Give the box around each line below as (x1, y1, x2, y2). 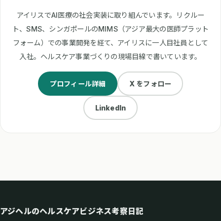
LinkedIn (95, 103, 126, 112)
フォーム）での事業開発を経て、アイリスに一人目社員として (12, 38, 209, 47)
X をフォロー (129, 79, 172, 88)
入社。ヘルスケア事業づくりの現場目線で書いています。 (19, 52, 202, 61)
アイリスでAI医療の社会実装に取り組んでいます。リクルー (16, 11, 205, 20)
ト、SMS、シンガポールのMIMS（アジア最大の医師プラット (12, 25, 209, 34)
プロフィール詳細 (49, 79, 106, 88)
